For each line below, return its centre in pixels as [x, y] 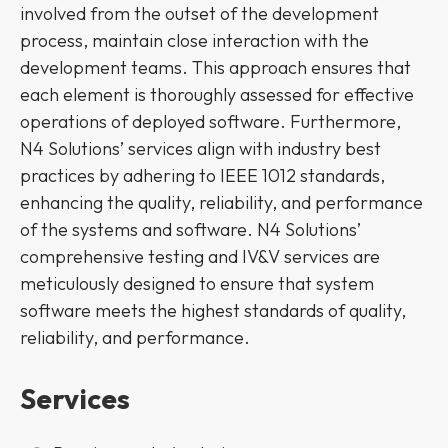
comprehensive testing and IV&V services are [200, 256]
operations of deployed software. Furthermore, [210, 121]
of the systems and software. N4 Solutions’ [190, 229]
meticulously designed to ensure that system [197, 283]
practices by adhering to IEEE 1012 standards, [202, 175]
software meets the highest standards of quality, [213, 310]
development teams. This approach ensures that [215, 67]
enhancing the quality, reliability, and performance [221, 202]
